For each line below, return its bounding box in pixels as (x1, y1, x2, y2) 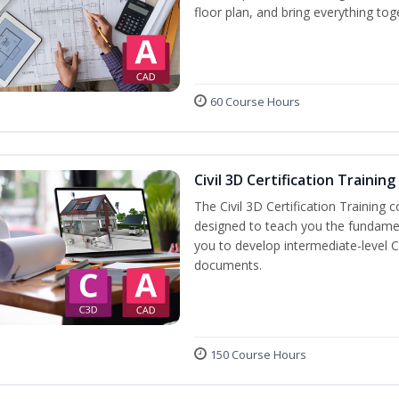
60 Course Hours (210, 94, 300, 110)
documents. (194, 256, 262, 273)
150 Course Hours (210, 346, 306, 362)
